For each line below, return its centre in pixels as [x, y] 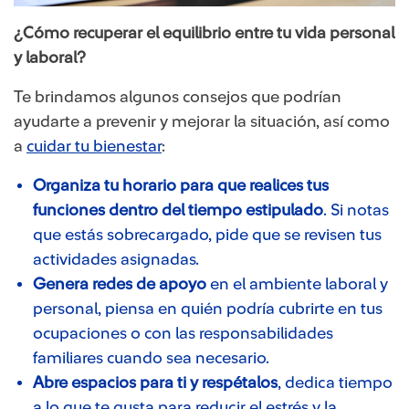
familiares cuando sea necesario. [151, 357]
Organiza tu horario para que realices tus [181, 185]
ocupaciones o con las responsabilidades [183, 333]
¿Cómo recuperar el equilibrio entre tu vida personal [204, 32]
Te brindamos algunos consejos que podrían [178, 96]
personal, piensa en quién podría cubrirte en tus [208, 308]
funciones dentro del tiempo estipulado [178, 210]
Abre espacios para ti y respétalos [155, 382]
